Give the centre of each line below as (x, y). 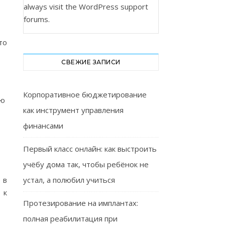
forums (36, 19)
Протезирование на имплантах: (81, 203)
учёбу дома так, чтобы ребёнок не (86, 164)
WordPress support (114, 7)
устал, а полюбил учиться (69, 180)
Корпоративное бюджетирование (85, 94)
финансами (43, 126)
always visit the (51, 7)
